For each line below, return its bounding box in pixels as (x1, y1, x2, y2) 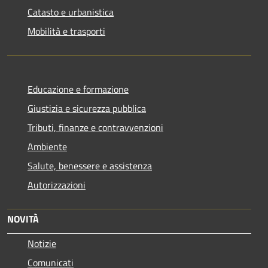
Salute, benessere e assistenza (28, 158, 152, 173)
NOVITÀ (7, 211, 39, 226)
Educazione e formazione (28, 81, 129, 96)
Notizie (28, 236, 56, 251)
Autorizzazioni (28, 177, 86, 192)
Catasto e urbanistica (28, 4, 114, 19)
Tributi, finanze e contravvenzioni (28, 120, 163, 135)
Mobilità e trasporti (28, 23, 105, 38)
